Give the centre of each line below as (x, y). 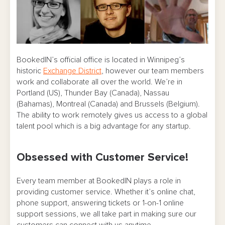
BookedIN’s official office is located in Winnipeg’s (101, 60)
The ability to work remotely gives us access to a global (112, 115)
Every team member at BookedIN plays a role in (99, 181)
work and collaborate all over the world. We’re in (99, 82)
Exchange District (72, 71)
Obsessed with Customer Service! (102, 157)
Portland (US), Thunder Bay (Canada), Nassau (93, 93)
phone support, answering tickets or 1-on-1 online (100, 203)
